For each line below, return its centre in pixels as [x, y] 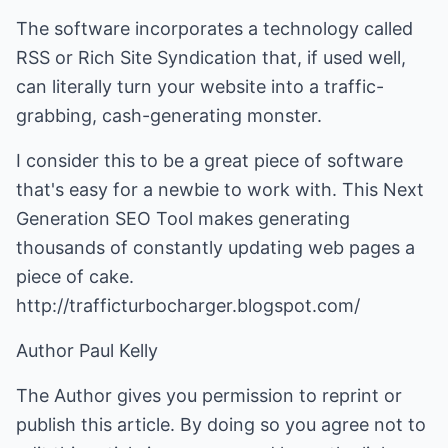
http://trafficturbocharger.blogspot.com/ [188, 305]
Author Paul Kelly [87, 350]
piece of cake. [75, 276]
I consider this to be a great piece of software [209, 160]
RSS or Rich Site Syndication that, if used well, [211, 57]
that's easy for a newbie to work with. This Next [220, 189]
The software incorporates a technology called [214, 28]
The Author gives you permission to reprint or [209, 395]
